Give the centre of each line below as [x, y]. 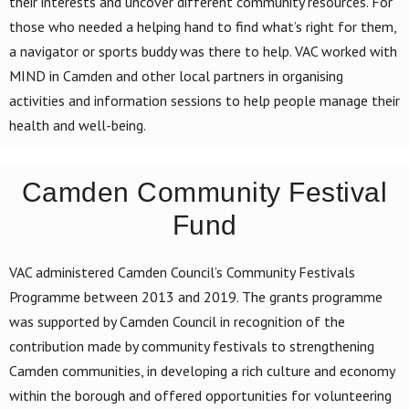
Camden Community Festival [204, 192]
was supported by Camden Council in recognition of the [177, 321]
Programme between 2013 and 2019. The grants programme [196, 296]
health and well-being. [78, 125]
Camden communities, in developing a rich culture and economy [202, 370]
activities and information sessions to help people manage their [204, 100]
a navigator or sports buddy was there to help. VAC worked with [203, 51]
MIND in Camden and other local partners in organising [176, 75]
